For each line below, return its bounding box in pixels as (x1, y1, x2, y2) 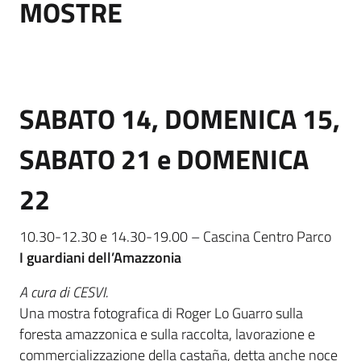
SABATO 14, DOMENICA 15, (19, 98, 340, 140)
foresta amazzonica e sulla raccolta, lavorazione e (19, 323, 315, 346)
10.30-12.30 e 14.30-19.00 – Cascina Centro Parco (19, 226, 331, 248)
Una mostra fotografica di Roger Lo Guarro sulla (19, 302, 303, 325)
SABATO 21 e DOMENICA (19, 139, 309, 180)
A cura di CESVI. (19, 281, 108, 304)
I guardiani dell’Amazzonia (19, 247, 181, 269)
